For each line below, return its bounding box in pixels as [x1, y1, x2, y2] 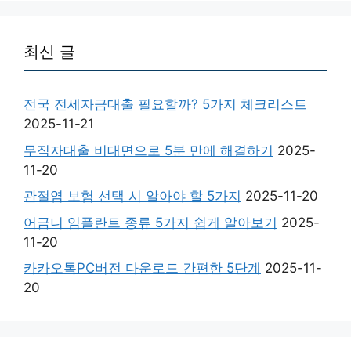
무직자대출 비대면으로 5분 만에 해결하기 [24, 142, 273, 158]
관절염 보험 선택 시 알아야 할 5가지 [24, 188, 241, 204]
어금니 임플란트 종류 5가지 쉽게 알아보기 [24, 214, 277, 230]
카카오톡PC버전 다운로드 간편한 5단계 [24, 260, 261, 276]
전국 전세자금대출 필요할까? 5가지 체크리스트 [24, 96, 307, 112]
